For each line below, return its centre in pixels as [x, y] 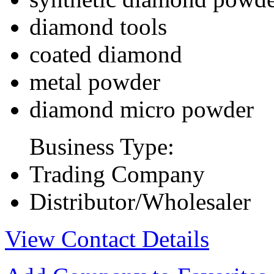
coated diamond [106, 54]
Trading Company [117, 174]
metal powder [95, 81]
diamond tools [98, 26]
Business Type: [102, 146]
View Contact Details [107, 239]
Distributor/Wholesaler [140, 201]
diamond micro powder [142, 109]
